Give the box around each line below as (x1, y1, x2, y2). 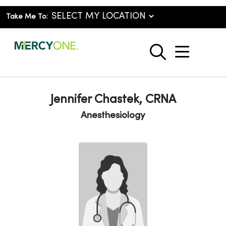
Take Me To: (6, 14, 48, 20)
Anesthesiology (81, 111, 145, 120)
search (157, 49, 206, 65)
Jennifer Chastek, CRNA (50, 94, 176, 105)
